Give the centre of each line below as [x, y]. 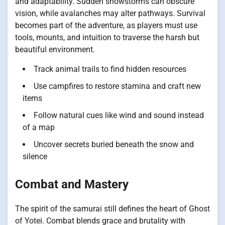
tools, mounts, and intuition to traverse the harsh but [107, 37]
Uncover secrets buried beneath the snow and [114, 144]
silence [35, 156]
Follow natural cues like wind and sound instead [119, 115]
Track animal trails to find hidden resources [110, 69]
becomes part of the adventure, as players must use [106, 25]
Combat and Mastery [72, 184]
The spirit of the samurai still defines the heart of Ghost [113, 209]
